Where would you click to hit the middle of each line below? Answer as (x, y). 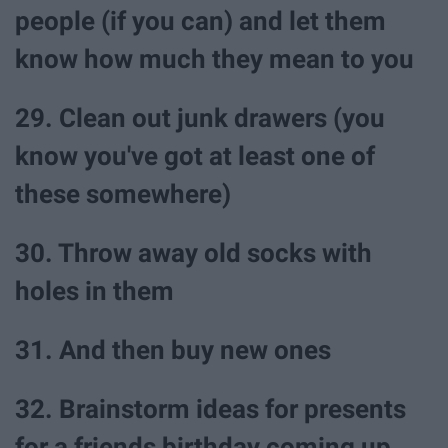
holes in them (94, 291)
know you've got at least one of (195, 155)
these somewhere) (123, 193)
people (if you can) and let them (200, 20)
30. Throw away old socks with (193, 253)
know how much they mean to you (214, 58)
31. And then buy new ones (173, 350)
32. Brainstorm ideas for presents (210, 409)
